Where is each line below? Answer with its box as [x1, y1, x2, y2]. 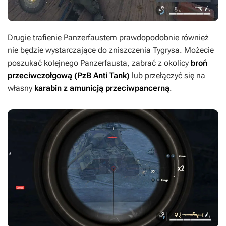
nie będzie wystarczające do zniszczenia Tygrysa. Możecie [8, 45, 214, 55]
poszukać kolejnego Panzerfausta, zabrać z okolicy [8, 58, 191, 68]
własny [8, 83, 34, 93]
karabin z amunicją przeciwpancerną [34, 83, 169, 93]
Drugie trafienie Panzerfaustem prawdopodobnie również [8, 33, 209, 42]
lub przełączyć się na [130, 71, 205, 80]
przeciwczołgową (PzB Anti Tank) [8, 71, 130, 80]
